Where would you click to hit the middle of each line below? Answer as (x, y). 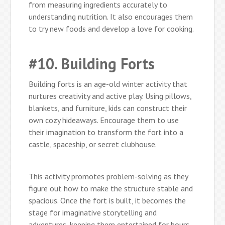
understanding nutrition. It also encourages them (111, 16)
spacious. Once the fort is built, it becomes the (107, 200)
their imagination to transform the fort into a (106, 132)
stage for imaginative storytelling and (93, 212)
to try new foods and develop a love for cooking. (111, 28)
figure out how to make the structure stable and (111, 188)
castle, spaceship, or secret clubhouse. (93, 144)
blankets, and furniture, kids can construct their (108, 108)
